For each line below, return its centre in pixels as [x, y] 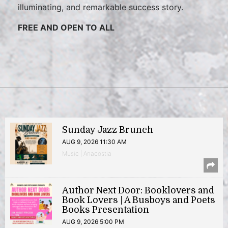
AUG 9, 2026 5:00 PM [93, 222]
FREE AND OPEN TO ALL [66, 27]
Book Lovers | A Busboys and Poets [139, 200]
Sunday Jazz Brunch [108, 130]
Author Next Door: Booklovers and [138, 190]
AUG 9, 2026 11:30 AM [94, 142]
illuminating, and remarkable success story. [101, 7]
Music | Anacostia [87, 153]
